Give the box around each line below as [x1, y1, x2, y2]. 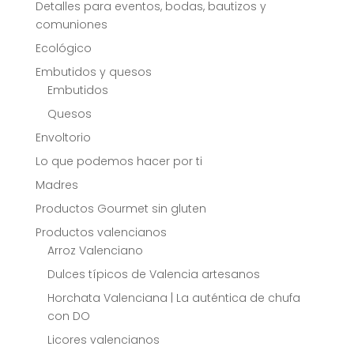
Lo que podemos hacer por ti [35, 153, 202, 170]
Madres [35, 177, 78, 194]
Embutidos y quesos [35, 64, 152, 81]
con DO [47, 308, 90, 325]
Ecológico [35, 40, 92, 57]
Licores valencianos [47, 332, 160, 348]
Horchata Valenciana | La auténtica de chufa [47, 290, 300, 307]
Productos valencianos [35, 224, 167, 241]
